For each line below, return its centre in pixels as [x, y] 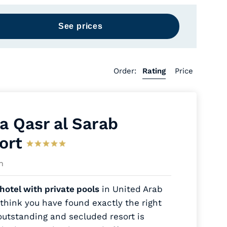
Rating [154, 71]
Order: [126, 71]
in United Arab [131, 189]
